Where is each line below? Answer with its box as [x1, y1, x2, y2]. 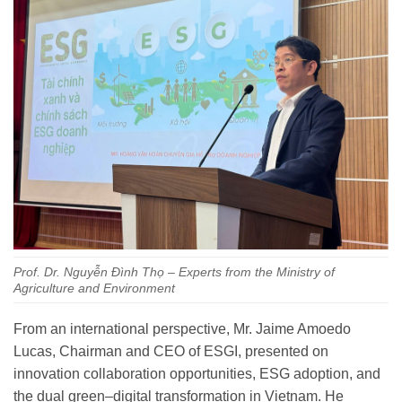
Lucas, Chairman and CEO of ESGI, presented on [13, 343, 328, 359]
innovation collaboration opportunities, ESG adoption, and [13, 365, 380, 381]
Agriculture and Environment [13, 280, 175, 295]
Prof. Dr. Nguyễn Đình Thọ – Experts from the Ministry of [13, 264, 335, 279]
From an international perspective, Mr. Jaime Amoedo [13, 320, 351, 336]
